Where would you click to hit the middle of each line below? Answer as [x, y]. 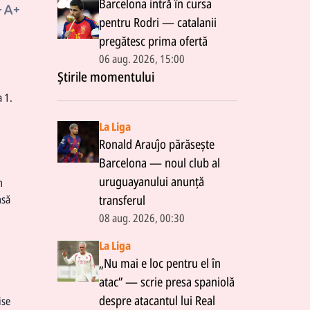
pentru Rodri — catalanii [158, 22]
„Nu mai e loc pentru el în [160, 263]
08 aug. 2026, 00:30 [142, 218]
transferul [122, 200]
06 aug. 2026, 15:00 [142, 58]
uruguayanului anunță [152, 181]
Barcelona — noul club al [159, 163]
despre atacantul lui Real [157, 300]
